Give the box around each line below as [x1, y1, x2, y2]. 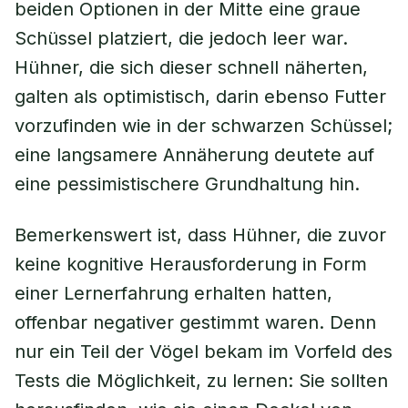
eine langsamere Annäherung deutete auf [15, 144, 374, 166]
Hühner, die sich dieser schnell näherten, [15, 56, 368, 78]
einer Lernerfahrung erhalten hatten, [15, 282, 332, 304]
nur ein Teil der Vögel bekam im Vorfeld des [15, 341, 393, 362]
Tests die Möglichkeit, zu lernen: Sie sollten [15, 370, 388, 392]
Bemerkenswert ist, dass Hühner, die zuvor [15, 224, 386, 246]
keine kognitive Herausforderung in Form [15, 253, 367, 275]
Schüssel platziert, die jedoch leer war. [15, 27, 348, 49]
